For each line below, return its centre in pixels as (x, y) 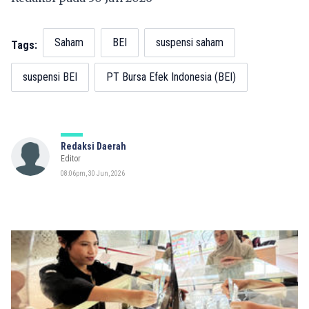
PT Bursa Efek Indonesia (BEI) (171, 77)
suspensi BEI (50, 77)
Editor (71, 158)
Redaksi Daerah (93, 146)
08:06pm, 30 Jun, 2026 (93, 173)
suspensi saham (190, 42)
